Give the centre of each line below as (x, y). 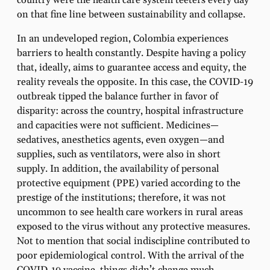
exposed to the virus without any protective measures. (133, 227)
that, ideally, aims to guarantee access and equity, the (132, 68)
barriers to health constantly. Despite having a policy (131, 54)
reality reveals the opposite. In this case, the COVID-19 (135, 83)
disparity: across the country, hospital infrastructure (130, 111)
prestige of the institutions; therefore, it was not (121, 198)
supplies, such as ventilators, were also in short (119, 155)
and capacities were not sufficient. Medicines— (118, 126)
